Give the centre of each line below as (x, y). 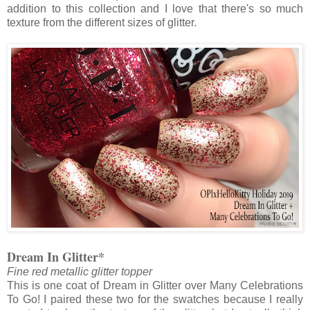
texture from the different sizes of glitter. (103, 23)
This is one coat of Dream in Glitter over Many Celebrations (155, 286)
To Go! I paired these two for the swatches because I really (155, 300)
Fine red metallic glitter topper (80, 272)
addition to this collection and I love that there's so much (155, 9)
